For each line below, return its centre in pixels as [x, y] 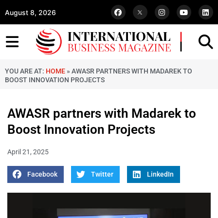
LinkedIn [160, 174]
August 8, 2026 [30, 12]
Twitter [102, 174]
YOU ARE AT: [25, 71]
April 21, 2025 [28, 152]
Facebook [42, 174]
